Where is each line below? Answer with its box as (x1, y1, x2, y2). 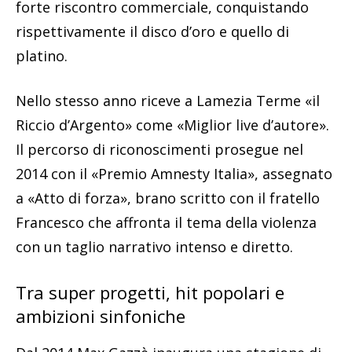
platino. (16, 46, 68, 66)
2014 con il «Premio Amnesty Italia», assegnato (16, 164, 332, 184)
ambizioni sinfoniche (16, 304, 185, 328)
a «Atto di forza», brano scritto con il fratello (16, 189, 320, 208)
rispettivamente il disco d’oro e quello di (16, 22, 289, 42)
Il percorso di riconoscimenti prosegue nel (16, 140, 303, 159)
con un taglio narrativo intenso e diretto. (16, 237, 293, 257)
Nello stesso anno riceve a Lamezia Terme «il (16, 91, 320, 111)
